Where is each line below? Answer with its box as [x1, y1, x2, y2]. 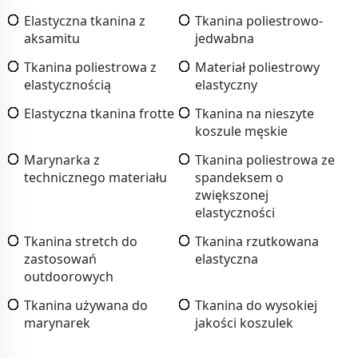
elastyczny [195, 75, 257, 93]
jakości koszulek [195, 313, 293, 332]
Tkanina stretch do [24, 232, 137, 250]
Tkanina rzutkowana [195, 232, 319, 250]
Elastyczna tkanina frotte [24, 104, 174, 122]
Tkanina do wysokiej [195, 296, 317, 314]
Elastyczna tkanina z [24, 11, 145, 30]
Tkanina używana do [24, 296, 148, 314]
